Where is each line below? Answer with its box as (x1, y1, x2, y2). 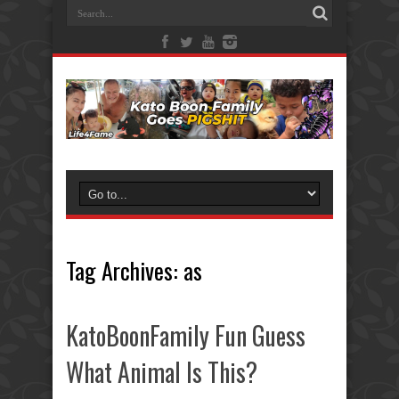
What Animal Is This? (66, 353, 257, 390)
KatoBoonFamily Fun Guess (66, 316, 305, 354)
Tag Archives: (66, 252, 183, 288)
